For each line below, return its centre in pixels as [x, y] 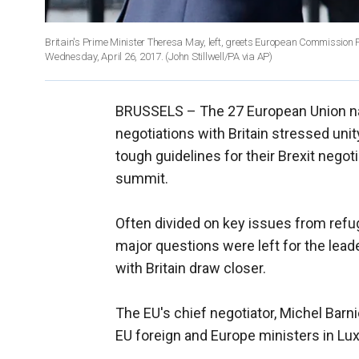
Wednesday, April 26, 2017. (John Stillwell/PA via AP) [159, 56]
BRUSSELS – [157, 111]
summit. [142, 178]
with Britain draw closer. [191, 268]
